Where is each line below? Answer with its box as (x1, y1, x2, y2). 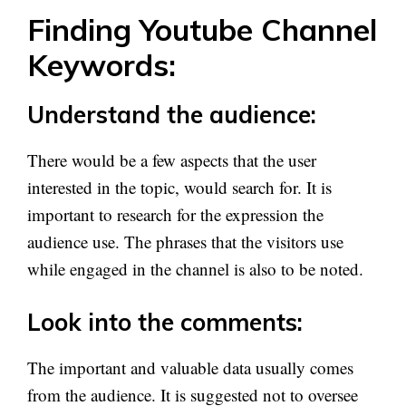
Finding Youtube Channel (27, 10, 377, 48)
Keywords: (27, 45, 176, 83)
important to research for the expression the (27, 202, 324, 226)
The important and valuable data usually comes (27, 356, 353, 379)
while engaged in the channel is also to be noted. (27, 256, 363, 280)
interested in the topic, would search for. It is (27, 175, 332, 198)
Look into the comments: (27, 307, 303, 337)
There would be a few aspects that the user (27, 148, 316, 171)
